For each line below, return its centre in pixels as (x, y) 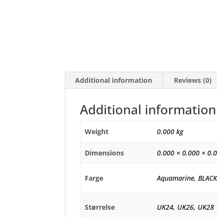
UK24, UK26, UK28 (185, 207)
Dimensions (104, 153)
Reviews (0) (193, 80)
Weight (96, 132)
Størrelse (100, 207)
